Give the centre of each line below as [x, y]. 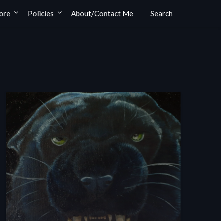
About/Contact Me [102, 13]
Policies [41, 13]
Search [162, 13]
